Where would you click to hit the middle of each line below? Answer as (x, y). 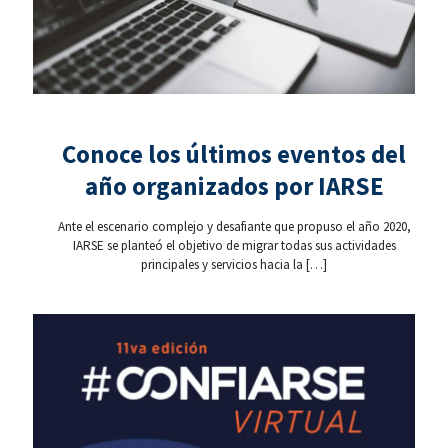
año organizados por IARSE (234, 186)
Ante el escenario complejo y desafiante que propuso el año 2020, (234, 227)
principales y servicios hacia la (222, 265)
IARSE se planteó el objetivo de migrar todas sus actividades (234, 246)
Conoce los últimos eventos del (234, 154)
